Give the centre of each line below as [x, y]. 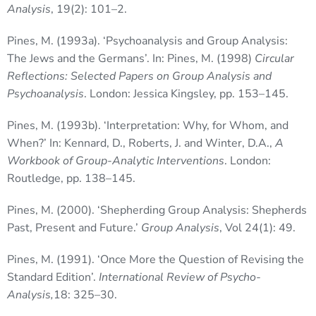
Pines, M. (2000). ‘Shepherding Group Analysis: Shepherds [157, 211]
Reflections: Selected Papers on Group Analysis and [139, 77]
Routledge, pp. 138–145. [71, 179]
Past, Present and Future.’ [74, 228]
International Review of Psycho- [180, 278]
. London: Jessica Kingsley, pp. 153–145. [186, 94]
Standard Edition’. [53, 278]
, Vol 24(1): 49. [257, 228]
